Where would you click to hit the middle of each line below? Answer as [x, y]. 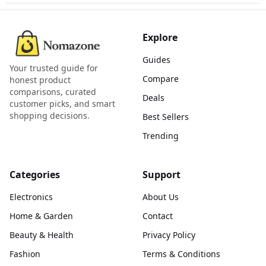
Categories [35, 175]
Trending [161, 136]
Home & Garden [41, 216]
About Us [161, 197]
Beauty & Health [42, 235]
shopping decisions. [50, 115]
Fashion [25, 254]
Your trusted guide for [54, 68]
